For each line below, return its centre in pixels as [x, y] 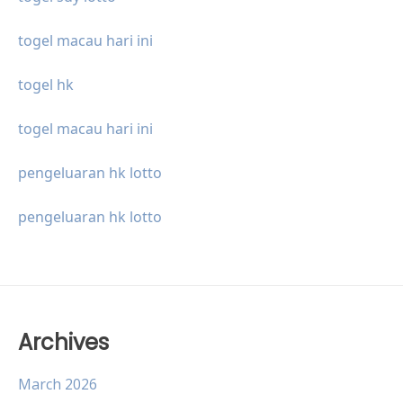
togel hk [46, 85]
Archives [63, 343]
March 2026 [58, 385]
